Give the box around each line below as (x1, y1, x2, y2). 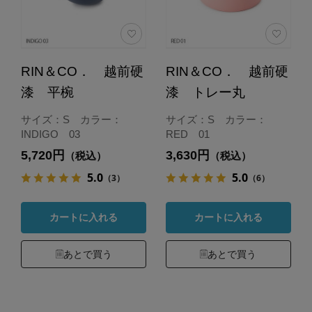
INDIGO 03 (20, 127, 80, 140)
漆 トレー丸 (165, 84, 245, 100)
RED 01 (165, 127, 210, 140)
